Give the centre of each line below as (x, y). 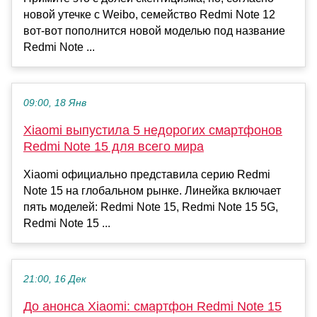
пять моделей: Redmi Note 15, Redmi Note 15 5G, (151, 207)
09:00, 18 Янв (55, 103)
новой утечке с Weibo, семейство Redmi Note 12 (149, 15)
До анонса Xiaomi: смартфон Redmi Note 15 (152, 307)
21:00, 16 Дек (55, 279)
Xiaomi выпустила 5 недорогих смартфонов (153, 131)
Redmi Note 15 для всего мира (114, 147)
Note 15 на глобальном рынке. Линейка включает (152, 191)
